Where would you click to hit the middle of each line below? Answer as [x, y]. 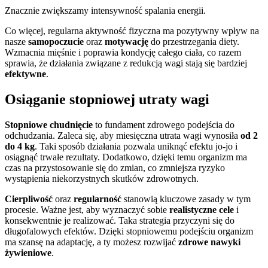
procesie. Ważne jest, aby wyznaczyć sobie [87, 210]
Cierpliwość [29, 199]
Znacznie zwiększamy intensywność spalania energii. [105, 11]
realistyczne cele [202, 210]
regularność [98, 199]
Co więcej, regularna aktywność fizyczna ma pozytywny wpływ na [132, 31]
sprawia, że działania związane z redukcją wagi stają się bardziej [126, 63]
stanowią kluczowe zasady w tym [186, 199]
